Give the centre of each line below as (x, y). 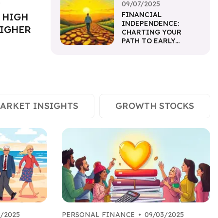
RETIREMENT (145, 50)
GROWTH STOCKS (155, 106)
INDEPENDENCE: (150, 24)
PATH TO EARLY (148, 41)
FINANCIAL (142, 15)
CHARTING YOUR (152, 32)
